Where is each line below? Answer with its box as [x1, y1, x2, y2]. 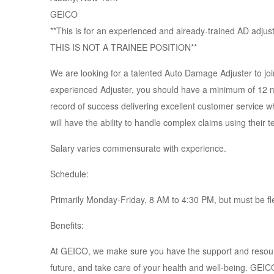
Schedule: [50, 168, 89, 180]
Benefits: [50, 219, 84, 231]
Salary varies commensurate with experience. [50, 142, 226, 154]
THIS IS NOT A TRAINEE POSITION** [50, 41, 197, 53]
